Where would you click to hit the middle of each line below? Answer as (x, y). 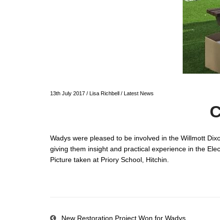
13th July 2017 (68, 94)
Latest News (139, 94)
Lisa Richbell (104, 94)
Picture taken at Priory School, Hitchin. (110, 160)
